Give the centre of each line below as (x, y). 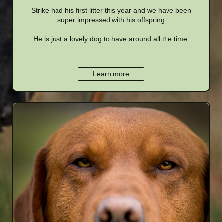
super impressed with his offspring (111, 20)
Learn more (111, 74)
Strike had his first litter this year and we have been (111, 10)
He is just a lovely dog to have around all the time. (111, 38)
